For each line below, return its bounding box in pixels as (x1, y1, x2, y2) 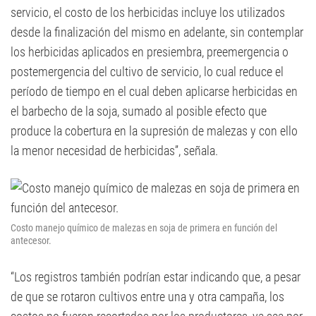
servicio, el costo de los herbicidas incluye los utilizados (11, 5, 285, 20)
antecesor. (11, 235, 51, 246)
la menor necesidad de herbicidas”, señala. (11, 143, 218, 158)
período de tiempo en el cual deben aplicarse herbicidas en (11, 84, 298, 99)
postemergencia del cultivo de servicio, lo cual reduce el (11, 64, 284, 79)
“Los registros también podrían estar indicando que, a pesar (11, 269, 300, 284)
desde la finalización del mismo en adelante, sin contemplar (11, 25, 303, 39)
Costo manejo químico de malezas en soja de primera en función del (11, 222, 277, 233)
